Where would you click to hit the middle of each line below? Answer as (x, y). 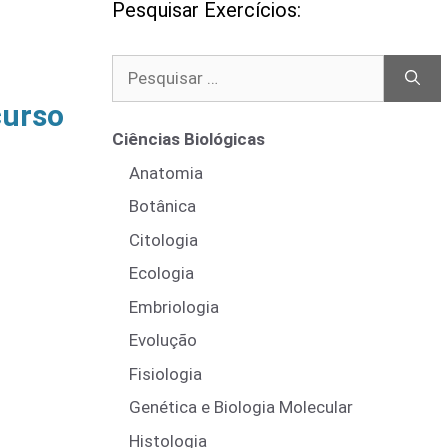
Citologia (163, 239)
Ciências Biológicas (188, 139)
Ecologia (161, 273)
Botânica (162, 206)
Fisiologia (165, 373)
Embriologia (174, 306)
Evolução (163, 340)
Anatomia (166, 172)
